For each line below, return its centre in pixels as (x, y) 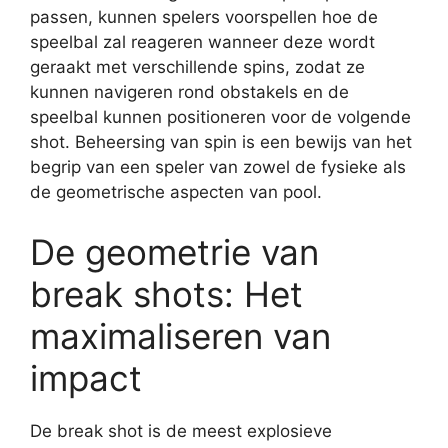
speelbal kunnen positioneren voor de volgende (220, 117)
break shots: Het (166, 293)
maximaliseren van (180, 335)
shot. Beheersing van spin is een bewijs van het (221, 142)
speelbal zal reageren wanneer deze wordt (202, 42)
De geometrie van (174, 251)
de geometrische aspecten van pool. (176, 192)
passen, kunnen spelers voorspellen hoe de (204, 17)
